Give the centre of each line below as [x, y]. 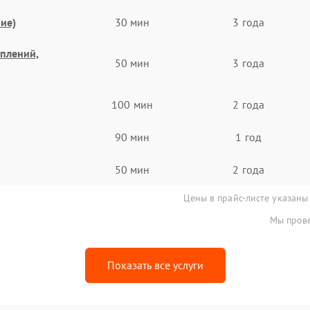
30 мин [132, 22]
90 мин [132, 137]
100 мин [132, 104]
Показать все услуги [155, 265]
